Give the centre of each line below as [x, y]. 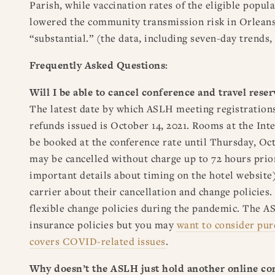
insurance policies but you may [103, 224]
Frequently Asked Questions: [99, 65]
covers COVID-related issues [98, 241]
